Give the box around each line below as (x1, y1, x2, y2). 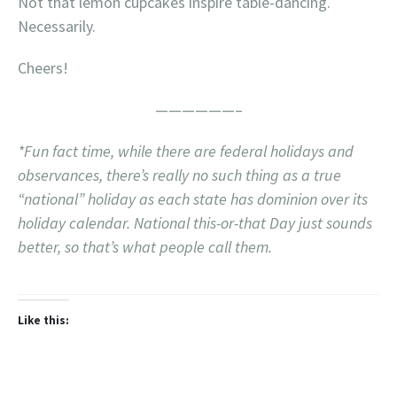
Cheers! (18, 58, 68, 78)
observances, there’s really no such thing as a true (18, 165, 341, 185)
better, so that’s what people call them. (18, 237, 272, 257)
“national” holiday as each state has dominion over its (18, 189, 368, 209)
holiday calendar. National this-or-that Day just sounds (18, 213, 372, 233)
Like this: (18, 313, 69, 329)
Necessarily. (18, 16, 96, 36)
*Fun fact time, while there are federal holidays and (18, 141, 354, 161)
